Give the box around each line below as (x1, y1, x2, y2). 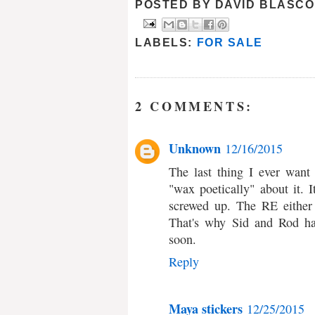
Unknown (169, 139, 221, 157)
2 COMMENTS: (135, 96, 254, 115)
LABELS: (135, 37, 197, 49)
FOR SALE (196, 37, 264, 49)
